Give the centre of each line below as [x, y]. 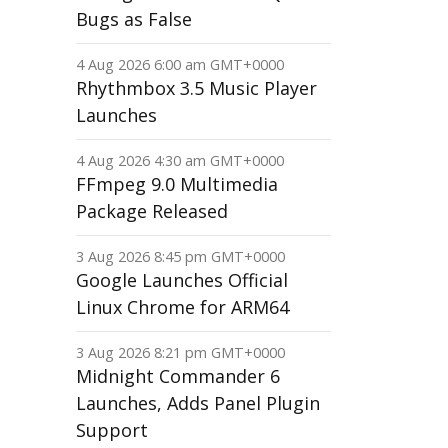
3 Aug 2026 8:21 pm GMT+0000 [180, 352]
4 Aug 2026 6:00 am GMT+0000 [180, 64]
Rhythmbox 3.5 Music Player [196, 88]
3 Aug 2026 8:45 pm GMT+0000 [180, 256]
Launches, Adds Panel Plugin [198, 403]
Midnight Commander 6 [178, 376]
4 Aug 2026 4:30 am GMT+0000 [180, 160]
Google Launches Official [182, 280]
